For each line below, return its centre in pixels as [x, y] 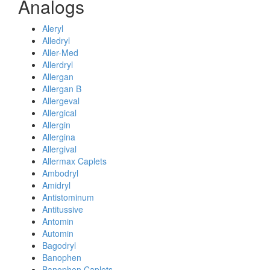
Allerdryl [58, 64]
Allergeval [61, 101]
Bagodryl [59, 245]
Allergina [59, 137]
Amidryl [56, 185]
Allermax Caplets [74, 161]
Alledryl [56, 40]
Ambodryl [60, 173]
